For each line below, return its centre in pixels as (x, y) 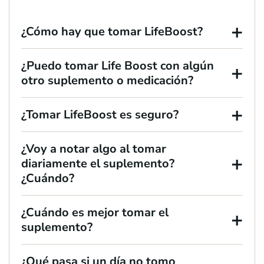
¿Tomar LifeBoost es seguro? (100, 115)
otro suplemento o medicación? (107, 81)
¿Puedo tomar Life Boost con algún (118, 66)
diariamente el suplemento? (98, 164)
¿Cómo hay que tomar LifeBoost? (112, 32)
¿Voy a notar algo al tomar (94, 149)
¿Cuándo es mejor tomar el (95, 213)
